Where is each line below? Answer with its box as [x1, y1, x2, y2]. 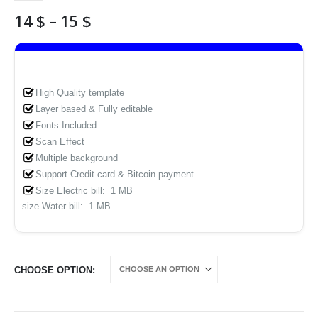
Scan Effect [35, 136, 85, 147]
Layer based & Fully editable [35, 104, 153, 114]
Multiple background [35, 153, 119, 163]
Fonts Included [35, 120, 97, 131]
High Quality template [35, 87, 125, 98]
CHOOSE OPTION [14, 264, 92, 275]
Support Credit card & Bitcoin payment [35, 169, 194, 180]
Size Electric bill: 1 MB [35, 185, 133, 196]
